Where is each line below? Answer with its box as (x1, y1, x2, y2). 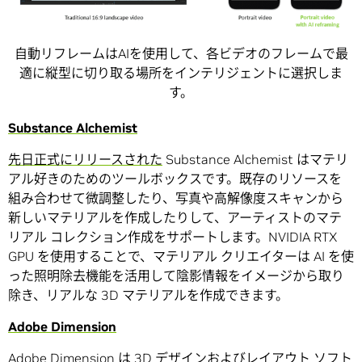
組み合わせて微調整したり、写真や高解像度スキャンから (8, 189, 343, 206)
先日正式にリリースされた (8, 150, 162, 167)
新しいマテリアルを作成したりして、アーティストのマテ (8, 208, 342, 225)
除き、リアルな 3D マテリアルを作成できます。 (8, 286, 288, 303)
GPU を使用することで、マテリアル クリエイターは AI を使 (8, 247, 354, 264)
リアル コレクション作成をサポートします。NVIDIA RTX (8, 228, 337, 245)
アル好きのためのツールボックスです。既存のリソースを (8, 170, 342, 187)
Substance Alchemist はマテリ (162, 150, 348, 167)
